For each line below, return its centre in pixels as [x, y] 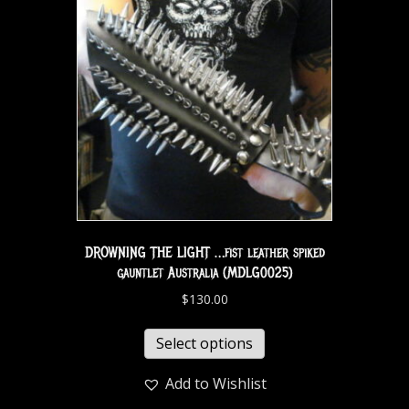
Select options [204, 343]
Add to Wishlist [216, 383]
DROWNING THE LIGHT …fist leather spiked [204, 252]
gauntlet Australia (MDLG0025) [204, 273]
